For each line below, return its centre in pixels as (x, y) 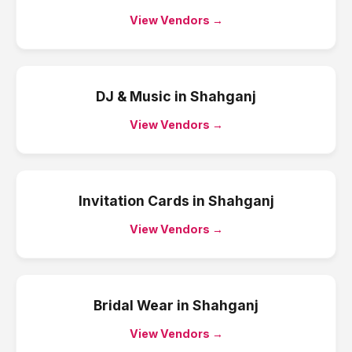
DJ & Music (134, 96)
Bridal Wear (134, 305)
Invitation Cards (134, 201)
